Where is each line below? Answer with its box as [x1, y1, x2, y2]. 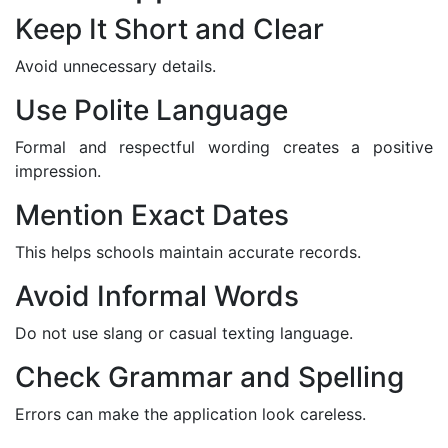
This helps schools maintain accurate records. [15, 241, 361, 262]
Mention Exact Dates [15, 197, 289, 232]
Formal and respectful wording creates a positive [15, 136, 433, 157]
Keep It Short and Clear [15, 11, 324, 46]
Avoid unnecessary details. [15, 55, 216, 76]
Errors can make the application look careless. [15, 403, 366, 424]
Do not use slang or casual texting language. [15, 322, 353, 343]
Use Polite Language [15, 92, 288, 127]
